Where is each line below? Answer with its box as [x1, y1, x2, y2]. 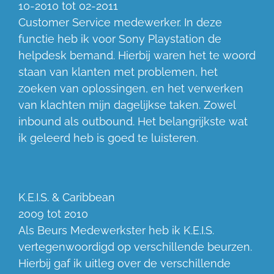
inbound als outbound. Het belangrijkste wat [18, 115, 248, 128]
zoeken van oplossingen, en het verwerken [18, 82, 243, 95]
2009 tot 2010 [18, 207, 88, 221]
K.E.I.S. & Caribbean [18, 191, 115, 204]
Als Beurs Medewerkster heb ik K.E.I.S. [18, 224, 214, 237]
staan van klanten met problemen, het [18, 65, 218, 79]
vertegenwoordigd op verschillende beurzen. [18, 240, 252, 254]
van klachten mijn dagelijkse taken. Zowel [18, 98, 235, 112]
